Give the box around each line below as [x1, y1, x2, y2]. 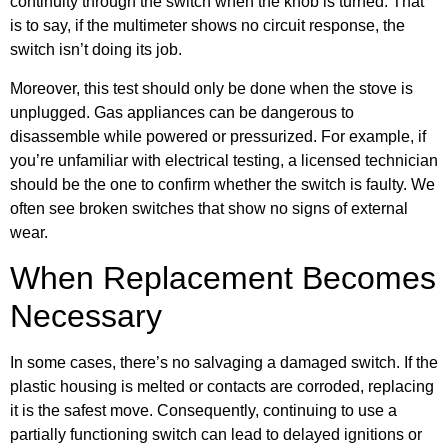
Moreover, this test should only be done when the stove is [10, 79, 413, 97]
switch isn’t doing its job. [10, 41, 182, 59]
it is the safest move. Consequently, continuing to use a [10, 402, 397, 420]
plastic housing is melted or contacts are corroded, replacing [10, 378, 434, 396]
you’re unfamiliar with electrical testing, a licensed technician [10, 151, 438, 169]
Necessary [10, 298, 162, 335]
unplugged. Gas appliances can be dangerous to [10, 103, 354, 121]
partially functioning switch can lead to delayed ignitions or [10, 426, 422, 444]
